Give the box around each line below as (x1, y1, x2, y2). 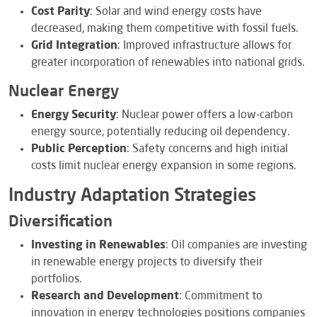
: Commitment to (179, 290, 263, 302)
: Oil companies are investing (166, 239, 307, 251)
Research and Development (31, 290, 179, 302)
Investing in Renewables (31, 239, 166, 251)
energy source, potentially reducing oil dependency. (31, 126, 289, 138)
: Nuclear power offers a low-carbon (116, 109, 293, 121)
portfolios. (31, 273, 81, 285)
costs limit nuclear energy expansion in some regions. (31, 160, 296, 172)
